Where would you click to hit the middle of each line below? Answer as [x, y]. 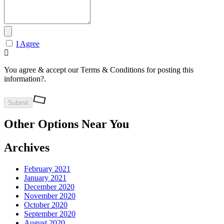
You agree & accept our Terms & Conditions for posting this [99, 69]
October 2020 [46, 205]
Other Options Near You [66, 124]
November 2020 [50, 196]
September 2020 [50, 214]
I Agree [28, 43]
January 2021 [45, 178]
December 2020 [49, 187]
